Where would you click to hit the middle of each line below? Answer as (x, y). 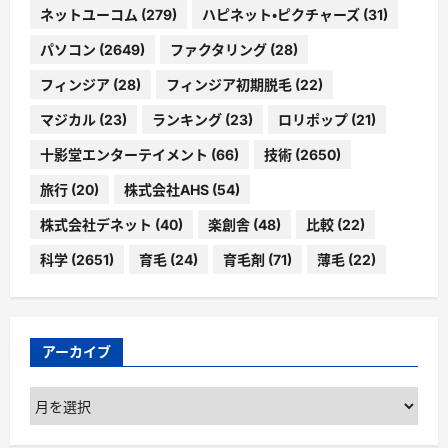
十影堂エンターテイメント (124, 154)
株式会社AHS (166, 189)
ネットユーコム (89, 14)
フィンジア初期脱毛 (229, 84)
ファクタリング (218, 49)
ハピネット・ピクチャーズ (281, 14)
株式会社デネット (96, 224)
